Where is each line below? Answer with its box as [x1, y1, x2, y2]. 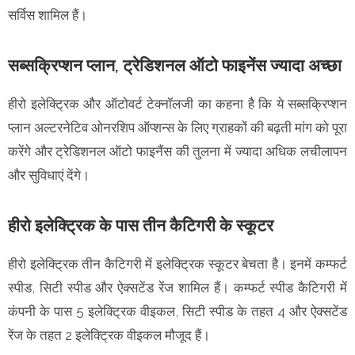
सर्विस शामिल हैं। [8, 7, 87, 24]
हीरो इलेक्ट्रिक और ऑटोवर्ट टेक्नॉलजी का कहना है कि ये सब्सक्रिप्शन [8, 96, 347, 113]
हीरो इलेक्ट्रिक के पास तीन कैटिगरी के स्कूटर [8, 216, 273, 236]
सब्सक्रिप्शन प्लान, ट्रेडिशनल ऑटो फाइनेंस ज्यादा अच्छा [8, 55, 342, 76]
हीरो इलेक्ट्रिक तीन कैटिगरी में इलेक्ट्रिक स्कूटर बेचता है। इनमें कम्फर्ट [8, 256, 347, 273]
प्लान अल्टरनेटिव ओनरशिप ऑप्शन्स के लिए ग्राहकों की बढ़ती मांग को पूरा [8, 120, 347, 136]
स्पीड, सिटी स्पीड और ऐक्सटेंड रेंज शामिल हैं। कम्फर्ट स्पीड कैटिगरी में [8, 280, 347, 296]
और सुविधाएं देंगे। [8, 167, 90, 184]
